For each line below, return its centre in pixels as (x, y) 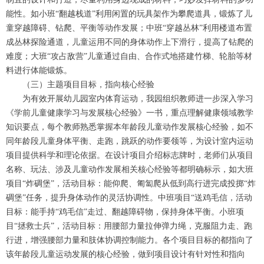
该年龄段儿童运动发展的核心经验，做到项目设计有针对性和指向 (126, 254)
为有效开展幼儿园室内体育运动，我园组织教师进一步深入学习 (138, 99)
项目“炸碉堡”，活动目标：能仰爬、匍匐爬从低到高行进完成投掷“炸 (131, 184)
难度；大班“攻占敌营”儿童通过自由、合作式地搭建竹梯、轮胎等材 (129, 56)
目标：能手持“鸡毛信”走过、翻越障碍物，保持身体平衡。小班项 (125, 212)
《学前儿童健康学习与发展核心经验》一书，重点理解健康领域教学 (130, 113)
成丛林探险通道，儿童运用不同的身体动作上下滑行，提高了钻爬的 (130, 42)
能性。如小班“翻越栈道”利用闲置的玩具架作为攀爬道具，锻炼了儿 (129, 14)
